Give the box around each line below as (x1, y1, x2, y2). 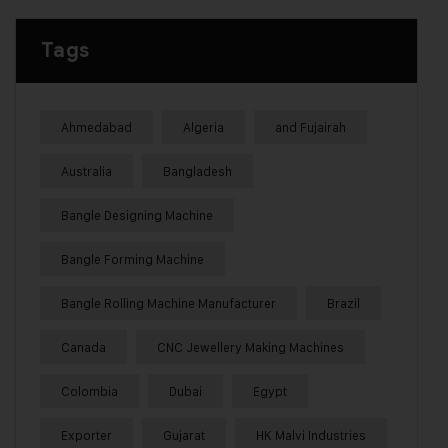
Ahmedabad (61, 119, 132, 136)
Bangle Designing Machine (61, 207, 213, 224)
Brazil (327, 295, 360, 312)
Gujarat (163, 427, 205, 444)
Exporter (61, 427, 112, 444)
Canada (61, 339, 106, 356)
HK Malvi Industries (256, 427, 366, 444)
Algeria (183, 119, 224, 136)
